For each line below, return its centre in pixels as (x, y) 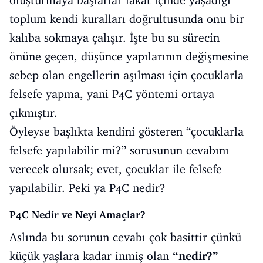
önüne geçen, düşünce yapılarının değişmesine (129, 56)
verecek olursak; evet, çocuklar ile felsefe (116, 169)
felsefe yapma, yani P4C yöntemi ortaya (112, 94)
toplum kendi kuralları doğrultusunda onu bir (127, 19)
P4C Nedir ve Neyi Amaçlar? (77, 215)
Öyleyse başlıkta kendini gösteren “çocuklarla (127, 131)
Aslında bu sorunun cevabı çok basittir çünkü (125, 237)
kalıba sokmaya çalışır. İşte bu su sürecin (114, 38)
